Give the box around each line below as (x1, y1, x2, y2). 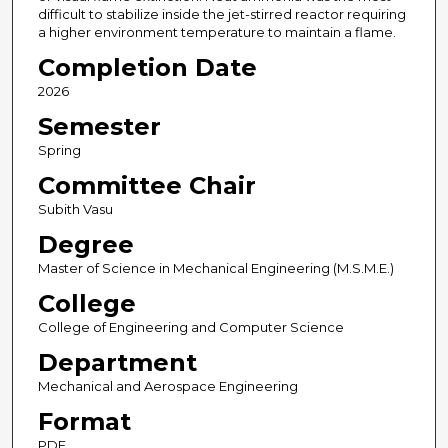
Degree (37, 230, 134, 260)
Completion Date (37, 53, 257, 83)
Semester (37, 112, 161, 142)
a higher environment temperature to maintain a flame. (37, 24, 396, 41)
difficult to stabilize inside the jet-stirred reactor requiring (37, 6, 406, 23)
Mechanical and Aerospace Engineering (37, 378, 298, 395)
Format (37, 407, 131, 437)
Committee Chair (37, 171, 256, 201)
